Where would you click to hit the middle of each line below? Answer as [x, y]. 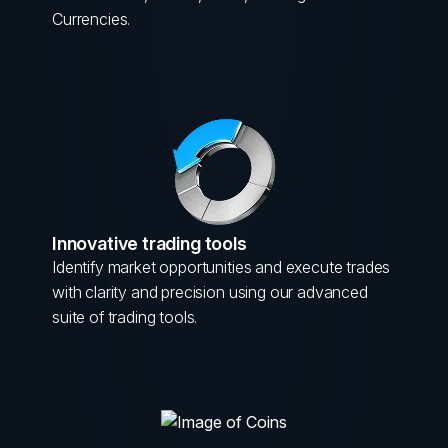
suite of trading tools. [125, 317]
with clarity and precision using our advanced [210, 292]
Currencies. [91, 19]
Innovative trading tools [149, 243]
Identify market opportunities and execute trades [221, 267]
